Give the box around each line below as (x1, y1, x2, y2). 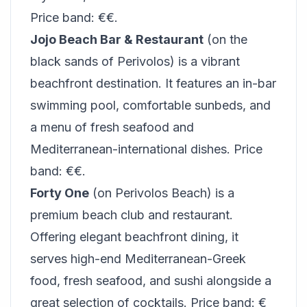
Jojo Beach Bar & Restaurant (30, 32, 204, 47)
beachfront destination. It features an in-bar (30, 76, 276, 90)
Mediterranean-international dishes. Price (30, 142, 262, 156)
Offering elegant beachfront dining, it (30, 230, 238, 244)
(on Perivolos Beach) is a (89, 186, 234, 200)
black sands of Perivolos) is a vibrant (30, 54, 240, 69)
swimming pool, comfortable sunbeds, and (30, 98, 271, 112)
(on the (204, 32, 247, 47)
